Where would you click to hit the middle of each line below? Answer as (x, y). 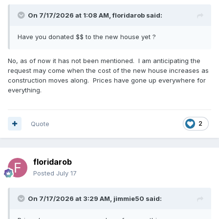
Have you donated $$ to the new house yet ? (87, 36)
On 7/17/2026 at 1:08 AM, (70, 15)
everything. (25, 90)
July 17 (66, 173)
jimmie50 (129, 198)
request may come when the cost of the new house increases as (108, 70)
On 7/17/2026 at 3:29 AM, (71, 198)
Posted (45, 173)
